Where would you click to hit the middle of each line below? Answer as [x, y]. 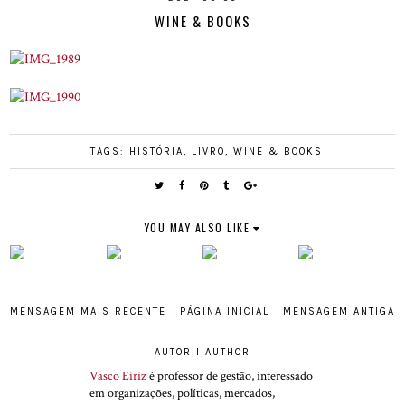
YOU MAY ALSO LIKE [197, 228]
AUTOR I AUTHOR [202, 353]
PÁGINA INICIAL [225, 312]
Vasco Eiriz [118, 377]
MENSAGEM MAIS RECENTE [89, 312]
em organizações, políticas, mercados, [182, 394]
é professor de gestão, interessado [230, 377]
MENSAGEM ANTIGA [339, 312]
